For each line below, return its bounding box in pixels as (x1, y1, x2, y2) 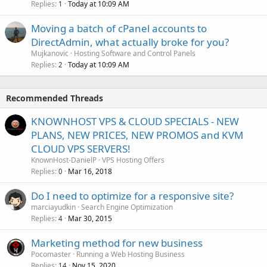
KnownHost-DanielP (31, 155, 97, 165)
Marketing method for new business (31, 236, 203, 250)
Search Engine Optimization (81, 202, 173, 212)
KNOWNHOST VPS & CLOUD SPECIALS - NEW (31, 114, 239, 128)
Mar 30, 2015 (68, 213, 112, 223)
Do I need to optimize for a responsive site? (31, 189, 234, 203)
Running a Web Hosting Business (76, 249, 185, 259)
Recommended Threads (6, 92, 103, 104)
